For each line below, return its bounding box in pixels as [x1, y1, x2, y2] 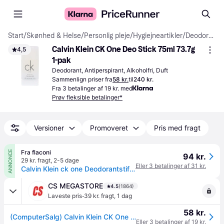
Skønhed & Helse [26, 31, 81, 40]
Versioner [34, 123, 64, 132]
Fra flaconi [21, 148, 51, 156]
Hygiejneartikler [133, 31, 182, 40]
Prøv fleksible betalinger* [52, 93, 122, 101]
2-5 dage [53, 156, 79, 164]
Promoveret [90, 123, 128, 132]
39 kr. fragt [84, 192, 114, 199]
